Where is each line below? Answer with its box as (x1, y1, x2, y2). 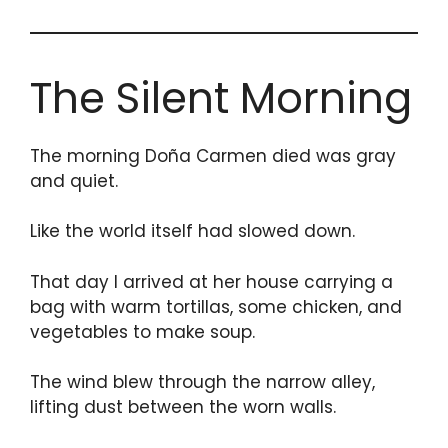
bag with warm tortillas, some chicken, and (30, 294, 402, 319)
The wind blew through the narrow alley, (30, 370, 375, 395)
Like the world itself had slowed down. (30, 219, 355, 244)
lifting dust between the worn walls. (30, 395, 336, 420)
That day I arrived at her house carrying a (30, 269, 393, 294)
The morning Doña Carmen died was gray (30, 143, 396, 168)
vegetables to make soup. (30, 319, 255, 344)
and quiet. (30, 168, 118, 193)
